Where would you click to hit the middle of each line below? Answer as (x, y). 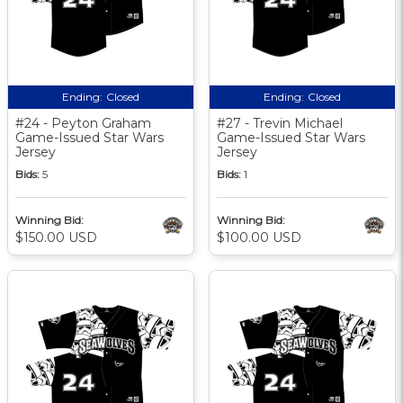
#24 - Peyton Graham (83, 123)
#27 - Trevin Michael (280, 123)
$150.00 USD (56, 237)
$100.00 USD (259, 237)
